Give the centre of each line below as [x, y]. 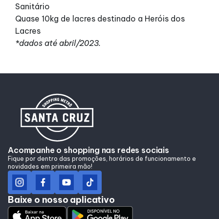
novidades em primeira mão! [50, 166]
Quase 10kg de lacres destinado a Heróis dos [100, 18]
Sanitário [33, 6]
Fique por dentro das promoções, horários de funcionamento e [102, 158]
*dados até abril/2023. [58, 43]
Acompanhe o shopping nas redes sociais [88, 150]
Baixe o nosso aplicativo [61, 199]
